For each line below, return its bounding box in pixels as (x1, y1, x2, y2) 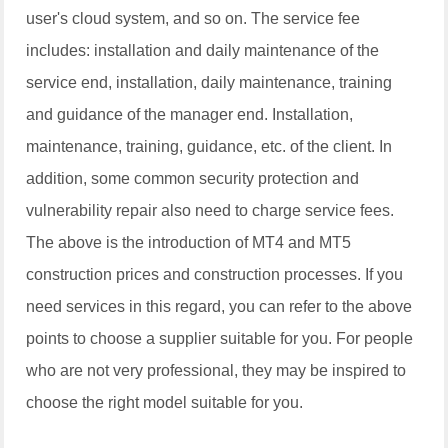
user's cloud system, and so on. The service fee (26, 9, 361, 27)
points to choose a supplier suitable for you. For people (26, 329, 414, 347)
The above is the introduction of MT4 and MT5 (26, 233, 352, 251)
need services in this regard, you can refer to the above (26, 297, 413, 315)
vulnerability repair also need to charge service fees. (26, 201, 395, 219)
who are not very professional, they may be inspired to (26, 361, 407, 379)
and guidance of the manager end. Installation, (26, 105, 354, 123)
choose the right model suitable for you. (26, 393, 304, 411)
